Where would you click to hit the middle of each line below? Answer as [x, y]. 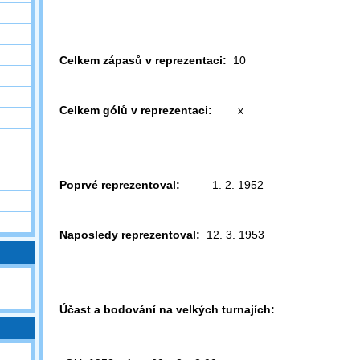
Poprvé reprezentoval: [120, 185]
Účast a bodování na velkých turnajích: [167, 309]
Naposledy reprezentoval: [130, 235]
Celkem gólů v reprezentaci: [136, 110]
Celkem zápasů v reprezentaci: [143, 60]
